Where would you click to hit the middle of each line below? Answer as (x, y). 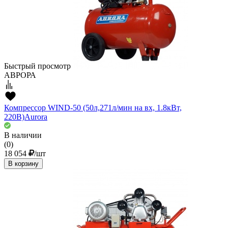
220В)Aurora (26, 117)
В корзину (23, 164)
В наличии (23, 135)
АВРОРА (20, 75)
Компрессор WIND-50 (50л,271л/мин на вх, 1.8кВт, (93, 108)
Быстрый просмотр (37, 66)
